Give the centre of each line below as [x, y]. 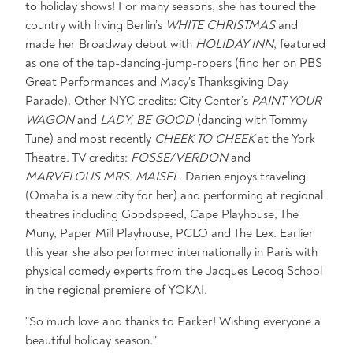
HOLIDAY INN [234, 44]
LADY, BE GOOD [149, 120]
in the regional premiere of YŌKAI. [116, 290]
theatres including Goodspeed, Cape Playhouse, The [162, 214]
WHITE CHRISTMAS [220, 25]
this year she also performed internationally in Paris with [171, 252]
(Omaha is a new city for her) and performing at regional [174, 195]
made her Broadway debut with [110, 44]
